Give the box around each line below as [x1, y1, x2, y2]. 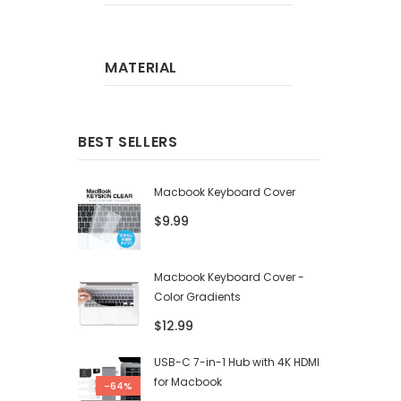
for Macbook [154, 374, 222, 390]
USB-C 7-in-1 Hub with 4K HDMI [154, 354, 320, 371]
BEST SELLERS [78, 132, 178, 152]
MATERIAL [105, 57, 178, 78]
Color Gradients [154, 289, 241, 304]
